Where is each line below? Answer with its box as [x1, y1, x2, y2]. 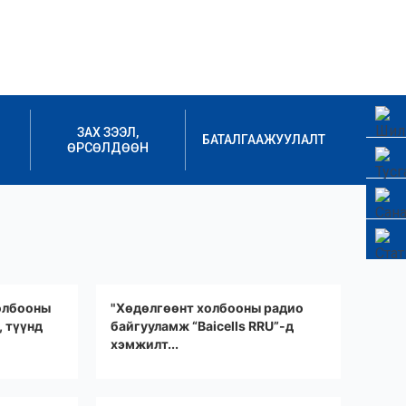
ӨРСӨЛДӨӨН [67, 140, 150, 155]
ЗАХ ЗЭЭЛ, [77, 124, 140, 140]
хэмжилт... [111, 336, 179, 352]
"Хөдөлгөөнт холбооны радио [111, 300, 304, 315]
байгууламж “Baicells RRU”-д [111, 318, 294, 333]
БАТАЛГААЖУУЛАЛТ [201, 132, 325, 147]
